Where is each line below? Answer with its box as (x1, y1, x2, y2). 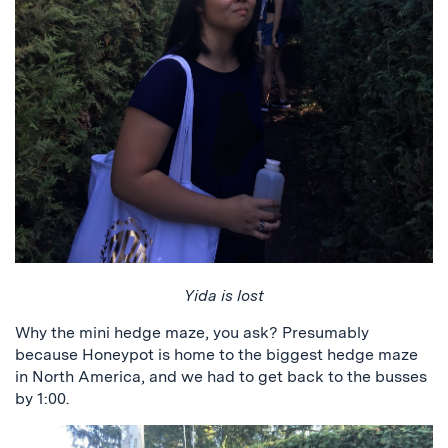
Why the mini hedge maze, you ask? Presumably (15, 322, 369, 342)
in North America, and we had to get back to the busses (15, 366, 427, 386)
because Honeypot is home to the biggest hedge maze (15, 344, 418, 364)
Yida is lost (184, 285, 264, 305)
